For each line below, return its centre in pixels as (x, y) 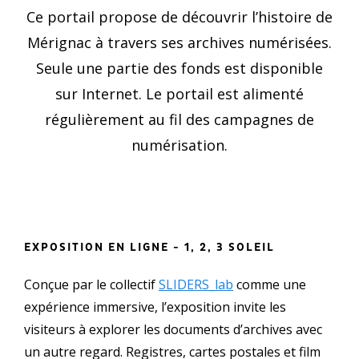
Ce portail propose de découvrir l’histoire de (179, 17)
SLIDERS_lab (196, 284)
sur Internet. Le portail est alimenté (179, 94)
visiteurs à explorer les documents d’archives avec (173, 329)
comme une (270, 284)
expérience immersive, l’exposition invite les (155, 307)
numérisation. (179, 145)
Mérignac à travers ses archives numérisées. (179, 42)
